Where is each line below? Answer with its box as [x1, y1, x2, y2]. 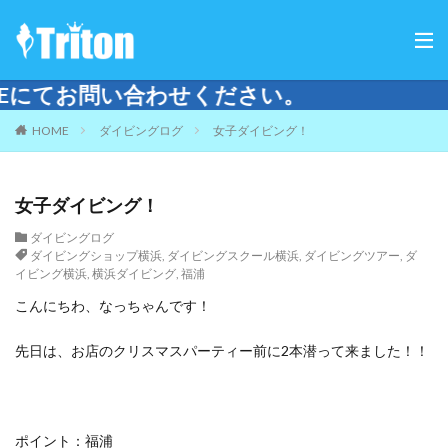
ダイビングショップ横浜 [29, 248, 162, 263]
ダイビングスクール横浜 [166, 248, 299, 263]
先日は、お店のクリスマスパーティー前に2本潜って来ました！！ [15, 342, 429, 359]
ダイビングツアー [303, 248, 400, 263]
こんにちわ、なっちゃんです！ [15, 297, 211, 314]
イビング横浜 [15, 266, 87, 281]
